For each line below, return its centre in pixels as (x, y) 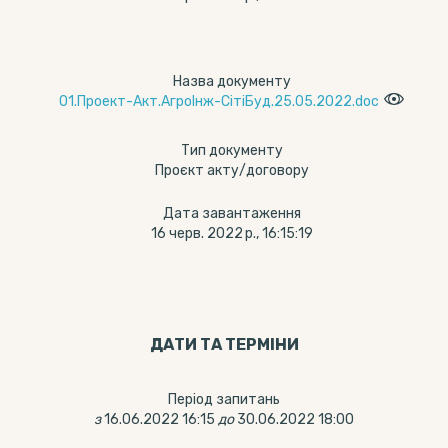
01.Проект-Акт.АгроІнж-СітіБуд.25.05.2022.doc (219, 101)
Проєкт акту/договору (231, 170)
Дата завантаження (231, 213)
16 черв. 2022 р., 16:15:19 (231, 233)
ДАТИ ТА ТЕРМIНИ (224, 344)
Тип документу (231, 150)
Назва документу (231, 81)
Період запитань (224, 399)
